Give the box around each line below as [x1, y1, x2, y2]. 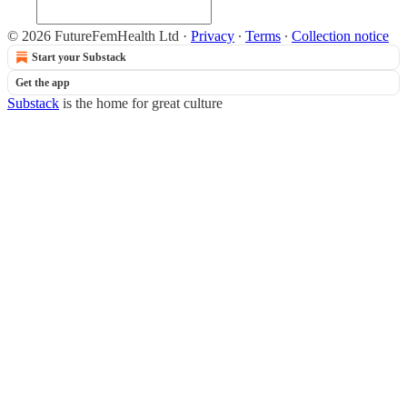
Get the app [15, 76, 70, 89]
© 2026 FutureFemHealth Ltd [7, 28, 179, 44]
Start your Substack [32, 51, 126, 64]
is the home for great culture [59, 95, 223, 111]
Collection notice [292, 28, 389, 44]
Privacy [191, 28, 234, 44]
